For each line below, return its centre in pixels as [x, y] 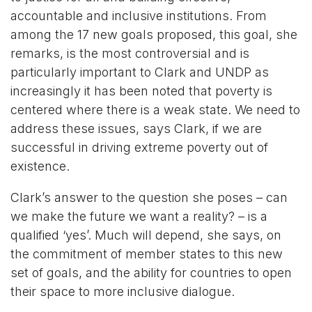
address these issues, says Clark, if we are [136, 128]
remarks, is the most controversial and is [130, 53]
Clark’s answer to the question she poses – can [149, 197]
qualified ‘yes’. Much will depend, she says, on [146, 235]
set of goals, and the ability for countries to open [151, 272]
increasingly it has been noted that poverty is [141, 91]
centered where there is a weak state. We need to [155, 109]
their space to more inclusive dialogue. [123, 291]
